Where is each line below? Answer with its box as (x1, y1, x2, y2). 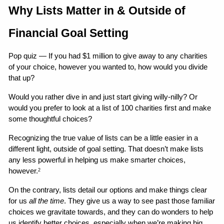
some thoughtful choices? (8, 115, 92, 123)
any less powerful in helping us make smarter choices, (8, 156, 186, 164)
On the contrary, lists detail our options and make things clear (8, 186, 207, 194)
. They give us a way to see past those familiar (64, 197, 215, 205)
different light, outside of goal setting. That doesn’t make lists (8, 145, 204, 153)
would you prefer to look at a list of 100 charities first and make (8, 104, 211, 112)
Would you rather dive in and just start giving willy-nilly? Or (8, 93, 198, 101)
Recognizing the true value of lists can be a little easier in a (8, 134, 198, 142)
